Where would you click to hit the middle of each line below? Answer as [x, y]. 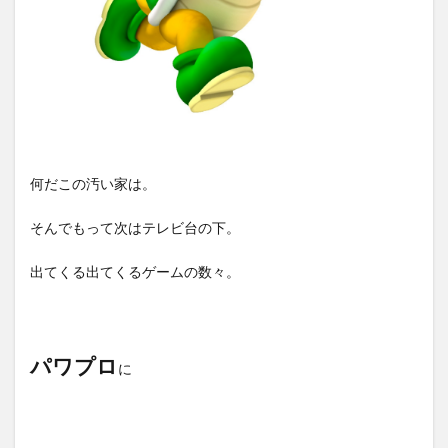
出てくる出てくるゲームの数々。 [135, 271]
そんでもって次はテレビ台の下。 [135, 227]
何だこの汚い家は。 [93, 183]
